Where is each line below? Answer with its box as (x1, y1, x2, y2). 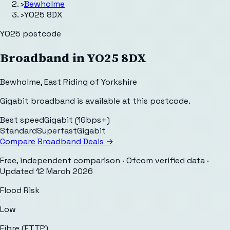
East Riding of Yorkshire (44, 76, 137, 87)
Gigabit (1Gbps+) (44, 114, 110, 125)
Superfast (37, 125, 77, 136)
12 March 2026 (36, 165, 93, 177)
